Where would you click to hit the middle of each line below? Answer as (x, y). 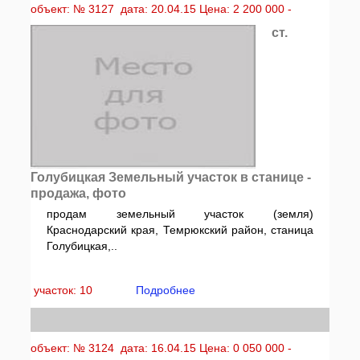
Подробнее (166, 290)
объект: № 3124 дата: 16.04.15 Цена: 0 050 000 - (162, 348)
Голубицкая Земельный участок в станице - (171, 177)
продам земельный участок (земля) (180, 214)
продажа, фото (79, 193)
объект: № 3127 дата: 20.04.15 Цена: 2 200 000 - (162, 9)
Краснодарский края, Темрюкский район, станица (180, 230)
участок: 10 (65, 290)
